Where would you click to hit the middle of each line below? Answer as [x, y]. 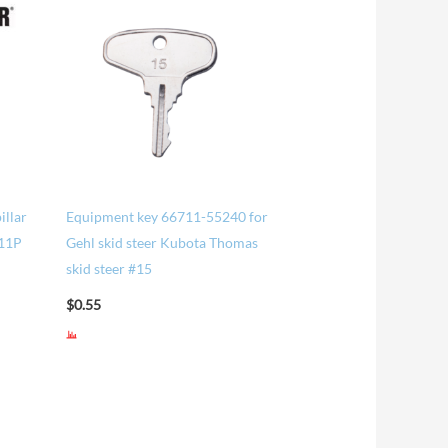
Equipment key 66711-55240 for [166, 217]
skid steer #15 [108, 269]
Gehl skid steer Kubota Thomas [161, 243]
